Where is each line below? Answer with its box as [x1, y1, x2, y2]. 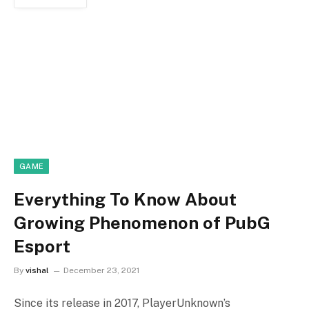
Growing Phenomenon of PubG [14, 212, 270, 234]
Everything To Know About [14, 189, 237, 210]
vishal [26, 266, 49, 276]
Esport [14, 236, 70, 257]
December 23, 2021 [63, 266, 139, 276]
